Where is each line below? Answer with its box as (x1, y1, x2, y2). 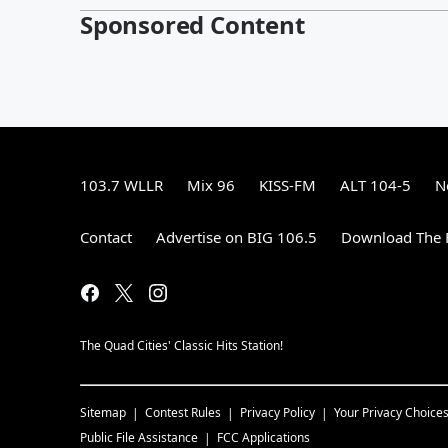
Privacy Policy (240, 403, 315, 421)
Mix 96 (187, 174, 235, 195)
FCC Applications (217, 428, 310, 446)
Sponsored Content (80, 7, 305, 41)
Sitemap (80, 403, 126, 421)
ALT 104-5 (340, 174, 411, 195)
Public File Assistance (80, 428, 198, 446)
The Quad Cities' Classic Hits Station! (80, 336, 283, 354)
